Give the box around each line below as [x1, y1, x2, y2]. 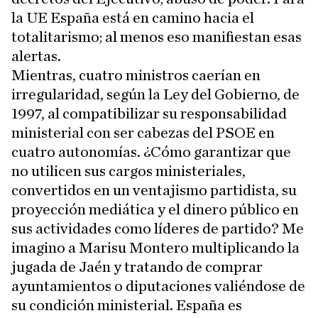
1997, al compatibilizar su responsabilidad [11, 105, 287, 121]
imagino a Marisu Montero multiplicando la [11, 239, 300, 256]
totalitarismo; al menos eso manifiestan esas [11, 28, 302, 45]
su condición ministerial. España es [11, 297, 242, 313]
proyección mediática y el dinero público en [11, 201, 299, 217]
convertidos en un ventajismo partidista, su [11, 182, 297, 198]
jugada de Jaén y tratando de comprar [11, 258, 263, 275]
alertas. [11, 48, 61, 64]
